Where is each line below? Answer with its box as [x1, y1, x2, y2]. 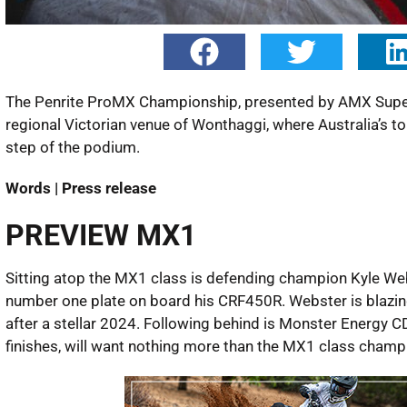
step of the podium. [5, 137, 140, 156]
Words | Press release [5, 178, 156, 197]
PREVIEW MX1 [5, 217, 196, 253]
